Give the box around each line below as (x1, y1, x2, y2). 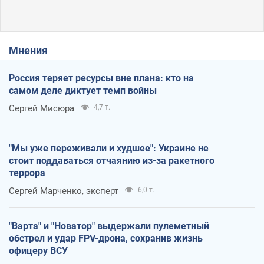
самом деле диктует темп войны (9, 84, 157, 96)
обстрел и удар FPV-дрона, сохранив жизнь (9, 232, 203, 244)
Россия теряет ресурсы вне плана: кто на (9, 72, 194, 84)
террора (9, 167, 45, 179)
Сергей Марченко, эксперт (9, 185, 118, 196)
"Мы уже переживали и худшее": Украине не (9, 142, 209, 154)
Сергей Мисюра (9, 103, 74, 114)
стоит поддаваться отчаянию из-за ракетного (9, 154, 214, 166)
